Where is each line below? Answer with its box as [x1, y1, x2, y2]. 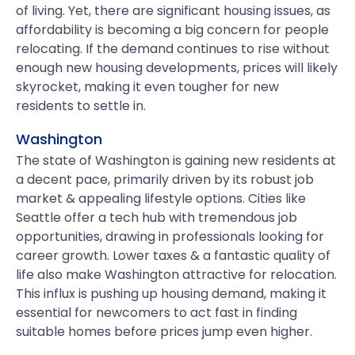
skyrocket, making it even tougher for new [16, 78, 279, 96]
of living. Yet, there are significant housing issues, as [16, 2, 330, 20]
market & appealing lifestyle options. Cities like [16, 189, 306, 208]
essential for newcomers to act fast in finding [16, 303, 297, 322]
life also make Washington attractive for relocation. [16, 265, 337, 284]
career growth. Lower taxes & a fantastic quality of [16, 246, 330, 265]
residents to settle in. [16, 97, 146, 115]
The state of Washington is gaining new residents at [16, 151, 336, 170]
